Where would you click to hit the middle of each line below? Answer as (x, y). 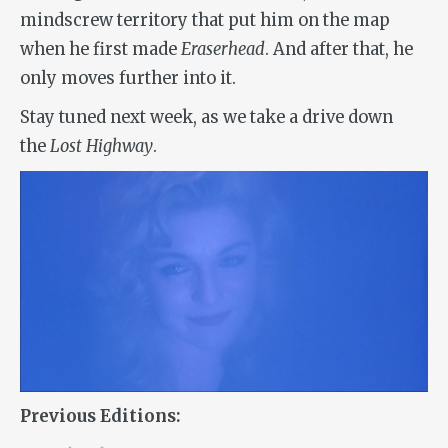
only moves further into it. (128, 79)
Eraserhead (223, 50)
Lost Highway (101, 147)
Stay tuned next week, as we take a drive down (206, 118)
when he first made (100, 50)
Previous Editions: (102, 417)
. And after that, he (339, 50)
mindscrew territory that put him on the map (205, 21)
